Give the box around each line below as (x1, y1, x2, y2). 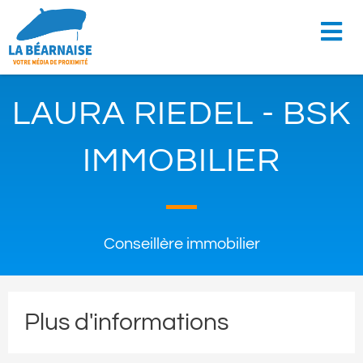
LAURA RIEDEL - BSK (12, 96, 351, 132)
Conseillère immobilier (103, 236, 260, 253)
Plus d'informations (24, 310, 228, 335)
